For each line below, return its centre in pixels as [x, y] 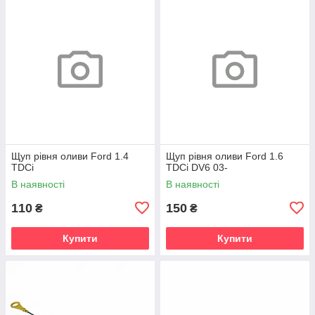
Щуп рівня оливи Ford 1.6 [225, 156]
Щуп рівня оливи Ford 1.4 [70, 156]
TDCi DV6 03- [197, 167]
